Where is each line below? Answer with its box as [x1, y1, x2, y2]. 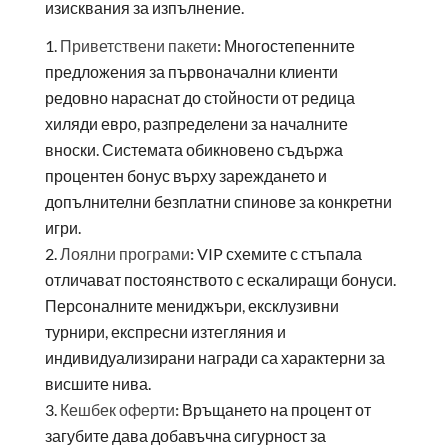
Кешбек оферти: [59, 399, 179, 419]
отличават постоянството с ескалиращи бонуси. [44, 269, 396, 289]
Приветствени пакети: [59, 35, 221, 55]
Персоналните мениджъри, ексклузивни [44, 295, 339, 315]
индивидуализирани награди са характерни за [44, 347, 385, 367]
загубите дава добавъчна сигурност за [44, 425, 326, 445]
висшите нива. [44, 373, 151, 393]
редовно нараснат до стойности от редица [44, 87, 355, 107]
